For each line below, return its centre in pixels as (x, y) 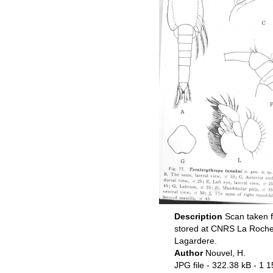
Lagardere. (195, 241)
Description (199, 216)
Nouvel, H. (225, 253)
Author (190, 253)
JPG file (189, 265)
